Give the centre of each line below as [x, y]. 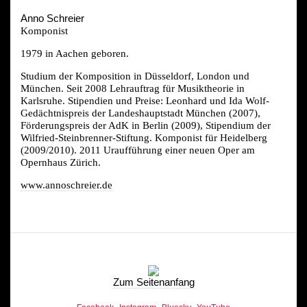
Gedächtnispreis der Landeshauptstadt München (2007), [140, 113]
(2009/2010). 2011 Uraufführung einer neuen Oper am [138, 150]
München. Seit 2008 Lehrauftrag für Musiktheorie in [133, 88]
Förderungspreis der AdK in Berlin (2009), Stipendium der [146, 125]
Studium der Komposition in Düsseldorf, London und [135, 76]
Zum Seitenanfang [153, 282]
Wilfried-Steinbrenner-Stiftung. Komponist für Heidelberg [144, 137]
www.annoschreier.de [66, 185]
